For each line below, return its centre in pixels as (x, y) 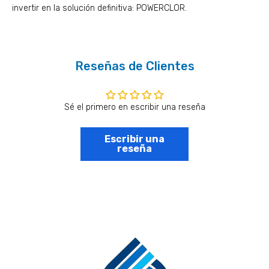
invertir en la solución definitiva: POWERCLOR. (99, 8)
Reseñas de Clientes (134, 66)
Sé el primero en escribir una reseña (134, 107)
